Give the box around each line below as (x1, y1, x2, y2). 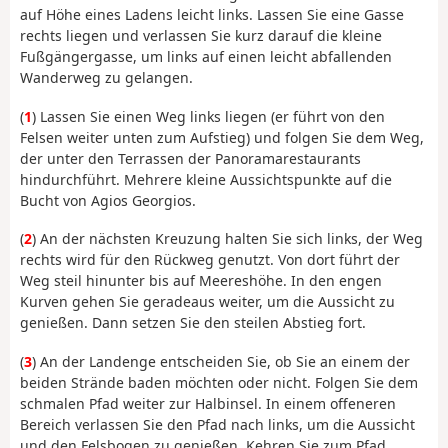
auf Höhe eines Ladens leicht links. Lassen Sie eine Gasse (20, 5, 404, 25)
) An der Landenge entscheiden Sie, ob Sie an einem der (32, 351, 410, 371)
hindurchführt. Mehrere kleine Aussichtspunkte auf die (20, 169, 392, 189)
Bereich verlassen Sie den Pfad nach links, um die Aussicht (20, 414, 415, 434)
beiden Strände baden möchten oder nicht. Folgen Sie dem (20, 372, 418, 392)
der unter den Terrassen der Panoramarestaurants (20, 148, 361, 168)
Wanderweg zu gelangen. (20, 68, 193, 88)
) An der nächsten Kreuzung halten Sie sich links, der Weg (32, 229, 423, 249)
